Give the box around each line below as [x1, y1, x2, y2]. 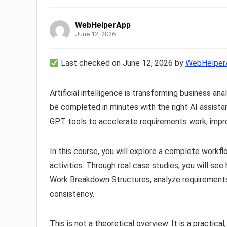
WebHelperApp [75, 20, 131, 30]
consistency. [50, 189, 94, 199]
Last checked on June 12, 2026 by [59, 58, 186, 68]
